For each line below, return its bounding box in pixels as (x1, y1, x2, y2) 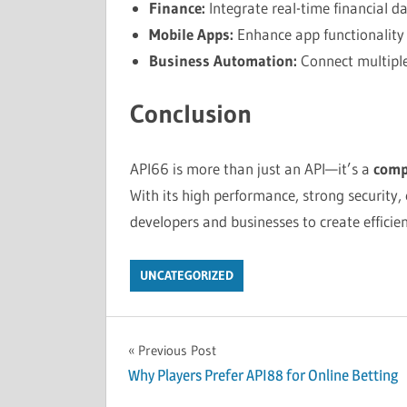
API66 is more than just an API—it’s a (129, 158, 373, 178)
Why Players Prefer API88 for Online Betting (128, 365, 398, 384)
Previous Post (138, 342, 216, 360)
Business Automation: (148, 50, 297, 70)
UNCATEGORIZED (139, 267, 233, 284)
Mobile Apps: (148, 24, 233, 44)
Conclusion (129, 98, 252, 129)
